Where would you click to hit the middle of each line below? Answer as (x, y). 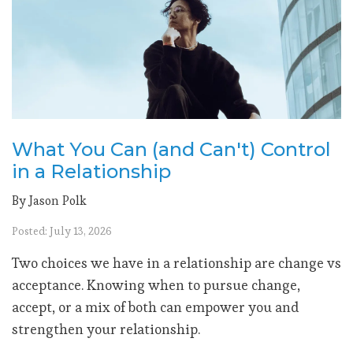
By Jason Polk (49, 201)
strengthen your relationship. (106, 329)
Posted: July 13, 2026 (62, 231)
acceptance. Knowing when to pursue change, (156, 285)
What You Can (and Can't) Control (171, 150)
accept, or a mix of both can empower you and (155, 307)
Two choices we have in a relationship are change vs (176, 263)
